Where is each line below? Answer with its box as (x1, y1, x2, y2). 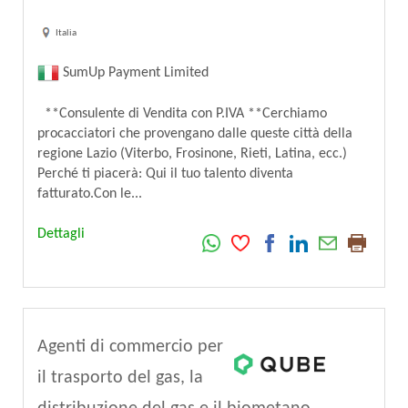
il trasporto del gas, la (37, 369, 203, 387)
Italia (56, 27, 76, 38)
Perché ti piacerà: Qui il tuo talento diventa (37, 167, 293, 181)
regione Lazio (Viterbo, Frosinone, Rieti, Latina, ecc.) (37, 147, 347, 161)
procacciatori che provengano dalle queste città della (37, 127, 352, 141)
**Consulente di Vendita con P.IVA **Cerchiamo (37, 107, 327, 121)
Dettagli (37, 227, 85, 241)
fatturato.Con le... (37, 187, 142, 201)
